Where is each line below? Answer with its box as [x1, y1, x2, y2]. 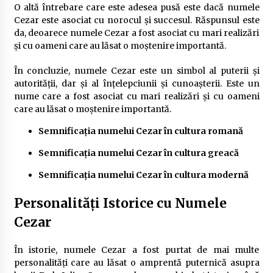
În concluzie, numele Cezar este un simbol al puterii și [13, 65, 260, 76]
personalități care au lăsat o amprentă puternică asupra [13, 257, 260, 268]
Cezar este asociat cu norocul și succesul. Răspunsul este [13, 14, 260, 26]
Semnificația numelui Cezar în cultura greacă [38, 147, 239, 158]
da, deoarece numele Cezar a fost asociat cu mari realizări [13, 27, 260, 38]
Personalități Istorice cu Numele [13, 194, 227, 211]
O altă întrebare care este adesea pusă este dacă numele [13, 1, 260, 13]
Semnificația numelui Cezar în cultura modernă [38, 169, 249, 180]
